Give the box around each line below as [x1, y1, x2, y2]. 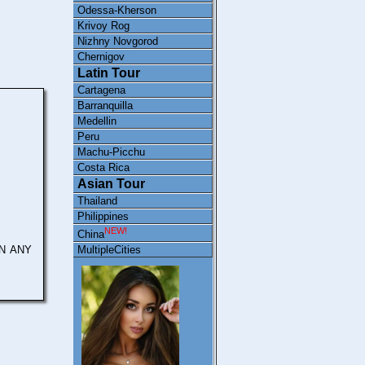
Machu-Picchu [77, 145, 145, 158]
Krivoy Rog [77, 19, 130, 32]
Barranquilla [77, 99, 133, 112]
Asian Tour [77, 176, 145, 191]
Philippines [77, 209, 129, 222]
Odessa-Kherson [77, 3, 156, 16]
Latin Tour [77, 65, 140, 80]
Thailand [77, 194, 117, 207]
